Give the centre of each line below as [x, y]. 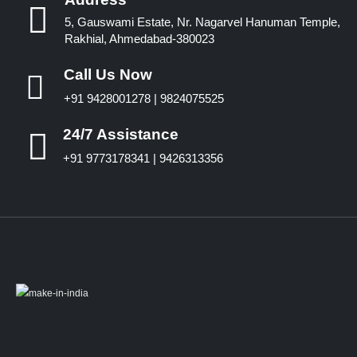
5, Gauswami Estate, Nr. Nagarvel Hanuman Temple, [202, 22]
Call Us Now [108, 75]
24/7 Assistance [121, 135]
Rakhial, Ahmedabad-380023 [139, 39]
